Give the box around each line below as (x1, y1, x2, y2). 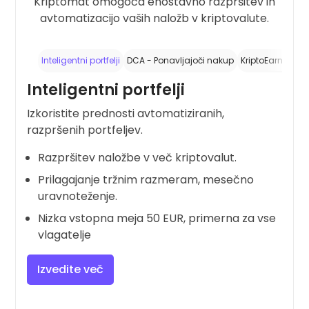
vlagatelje (38, 226, 92, 243)
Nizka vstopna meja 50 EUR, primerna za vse (38, 210, 277, 226)
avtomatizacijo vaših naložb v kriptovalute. (40, 10, 269, 27)
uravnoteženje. (38, 188, 118, 204)
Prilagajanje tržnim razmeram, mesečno (38, 171, 255, 188)
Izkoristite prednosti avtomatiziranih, (27, 105, 225, 121)
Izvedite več (37, 261, 104, 277)
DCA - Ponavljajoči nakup (127, 54, 235, 67)
